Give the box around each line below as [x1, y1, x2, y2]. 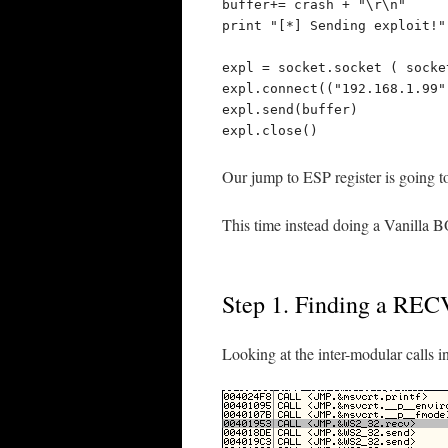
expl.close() [222, 123, 318, 138]
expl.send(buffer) [222, 102, 358, 117]
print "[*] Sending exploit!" [222, 18, 446, 33]
